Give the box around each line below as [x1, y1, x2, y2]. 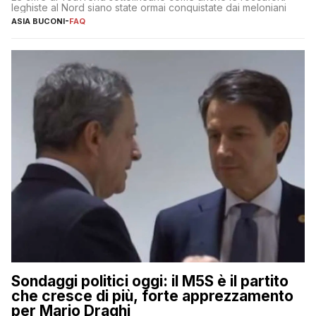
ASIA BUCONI [11, 16, 65, 27]
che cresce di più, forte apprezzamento [11, 287, 293, 305]
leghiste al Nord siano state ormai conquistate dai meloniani [11, 1, 286, 14]
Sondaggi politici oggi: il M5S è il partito [11, 272, 288, 291]
